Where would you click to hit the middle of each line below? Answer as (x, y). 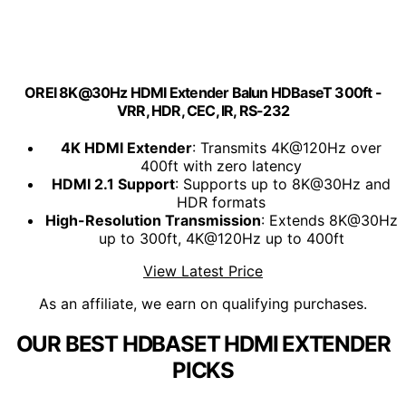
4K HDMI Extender (126, 148)
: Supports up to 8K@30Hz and (283, 184)
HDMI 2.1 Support (113, 184)
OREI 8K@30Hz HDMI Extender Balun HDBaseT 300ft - (203, 93)
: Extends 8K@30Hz (329, 221)
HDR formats (221, 203)
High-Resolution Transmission (153, 221)
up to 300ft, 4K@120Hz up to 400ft (221, 239)
